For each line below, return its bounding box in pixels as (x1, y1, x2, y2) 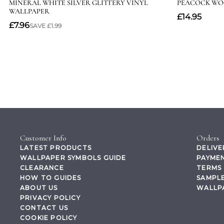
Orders (196, 133, 220, 143)
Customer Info (20, 133, 66, 143)
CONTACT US (20, 204, 68, 211)
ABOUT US (20, 184, 58, 191)
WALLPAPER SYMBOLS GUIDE (20, 154, 126, 161)
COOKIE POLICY (20, 214, 77, 221)
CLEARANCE (20, 164, 64, 171)
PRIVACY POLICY (20, 194, 80, 201)
